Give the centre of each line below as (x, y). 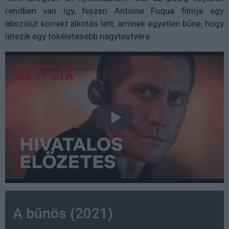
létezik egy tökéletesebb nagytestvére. (78, 37)
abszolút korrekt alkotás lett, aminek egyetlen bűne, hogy (114, 24)
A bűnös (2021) (63, 214)
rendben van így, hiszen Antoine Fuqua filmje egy (114, 11)
